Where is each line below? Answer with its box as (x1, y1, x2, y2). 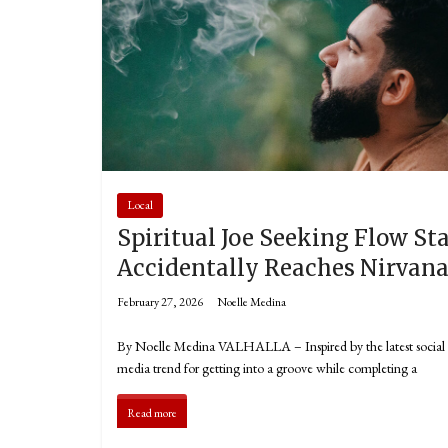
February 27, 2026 (117, 294, 203, 311)
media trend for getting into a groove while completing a (117, 359, 417, 378)
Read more (127, 405, 177, 422)
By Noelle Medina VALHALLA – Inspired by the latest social (117, 337, 445, 356)
